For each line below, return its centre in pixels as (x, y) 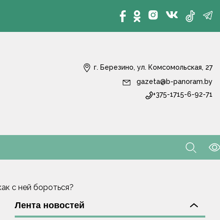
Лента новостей (50, 205)
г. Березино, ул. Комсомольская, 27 (152, 68)
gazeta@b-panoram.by (174, 82)
